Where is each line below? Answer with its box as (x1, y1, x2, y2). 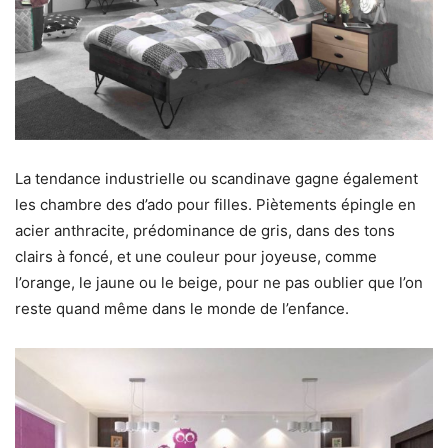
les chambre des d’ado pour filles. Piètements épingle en (15, 195, 416, 215)
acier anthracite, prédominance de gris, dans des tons (15, 221, 395, 241)
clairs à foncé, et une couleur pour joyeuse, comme (15, 247, 377, 267)
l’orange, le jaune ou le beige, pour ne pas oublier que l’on (15, 273, 423, 293)
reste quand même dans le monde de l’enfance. (15, 299, 349, 319)
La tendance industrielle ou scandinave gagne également (15, 169, 418, 189)
